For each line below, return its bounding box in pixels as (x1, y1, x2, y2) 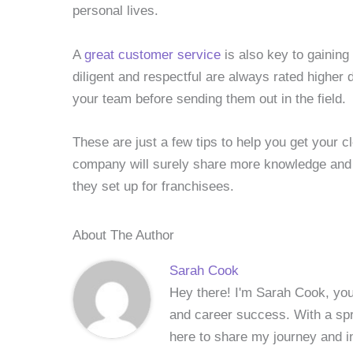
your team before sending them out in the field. (72, 91, 346, 106)
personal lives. (72, 3, 158, 19)
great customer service (84, 46, 221, 62)
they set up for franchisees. (72, 178, 234, 194)
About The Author (72, 227, 174, 243)
